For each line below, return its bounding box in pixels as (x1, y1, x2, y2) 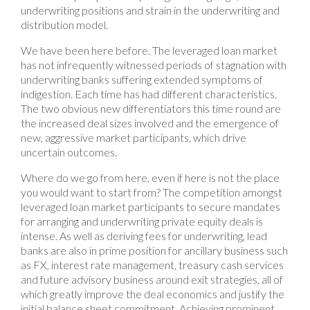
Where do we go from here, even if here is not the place (21, 170, 280, 184)
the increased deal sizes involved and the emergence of (21, 116, 279, 129)
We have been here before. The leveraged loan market (21, 43, 277, 57)
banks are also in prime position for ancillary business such (21, 243, 288, 257)
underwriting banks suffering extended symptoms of (21, 72, 263, 86)
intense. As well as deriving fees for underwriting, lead (21, 228, 267, 242)
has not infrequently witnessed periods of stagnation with (21, 57, 286, 71)
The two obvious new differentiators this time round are (21, 101, 281, 115)
